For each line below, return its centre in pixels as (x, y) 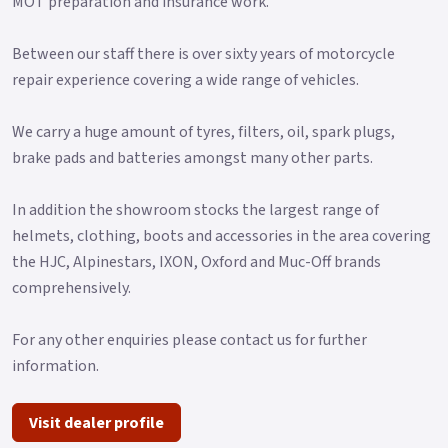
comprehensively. (71, 287)
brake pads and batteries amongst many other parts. (192, 157)
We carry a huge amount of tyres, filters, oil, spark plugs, (203, 131)
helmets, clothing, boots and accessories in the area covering (221, 235)
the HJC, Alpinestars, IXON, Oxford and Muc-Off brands (196, 261)
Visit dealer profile (96, 422)
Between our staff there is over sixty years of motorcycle (203, 53)
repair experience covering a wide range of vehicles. (185, 79)
